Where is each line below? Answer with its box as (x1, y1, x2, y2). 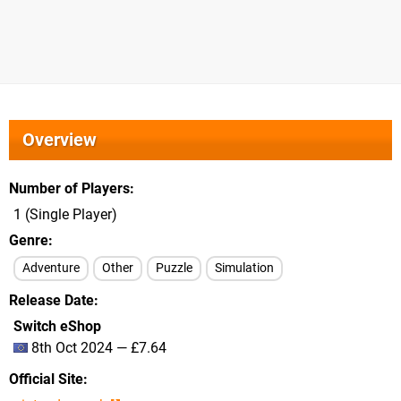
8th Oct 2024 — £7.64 (28, 339, 166, 356)
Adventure (22, 260, 80, 276)
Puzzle (156, 260, 192, 276)
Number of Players (9, 180, 130, 197)
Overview (22, 129, 97, 150)
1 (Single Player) (13, 206, 117, 223)
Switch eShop (13, 318, 101, 335)
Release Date (9, 292, 94, 309)
